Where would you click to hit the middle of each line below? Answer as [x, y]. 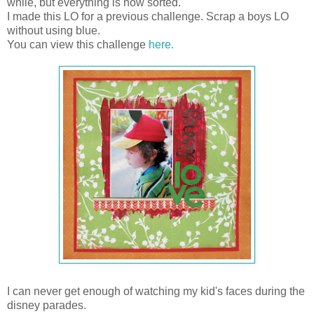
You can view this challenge [78, 45]
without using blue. [54, 31]
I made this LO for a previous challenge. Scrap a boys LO [148, 17]
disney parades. [47, 306]
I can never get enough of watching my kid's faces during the [156, 292]
